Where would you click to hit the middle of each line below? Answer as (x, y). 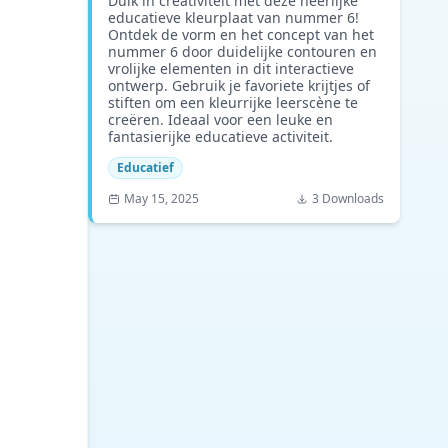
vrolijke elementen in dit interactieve (231, 68)
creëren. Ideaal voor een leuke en (220, 119)
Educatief (145, 167)
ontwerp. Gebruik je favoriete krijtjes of (239, 85)
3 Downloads (348, 198)
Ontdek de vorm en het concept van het (241, 34)
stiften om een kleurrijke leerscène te (233, 102)
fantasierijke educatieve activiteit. (220, 136)
